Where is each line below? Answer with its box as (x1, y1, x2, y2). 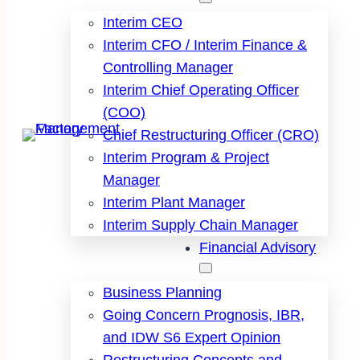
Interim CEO (103, 14, 182, 31)
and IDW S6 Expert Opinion (103, 329, 280, 346)
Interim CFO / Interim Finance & (103, 36, 307, 53)
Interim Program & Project (103, 149, 269, 166)
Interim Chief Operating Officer (103, 81, 299, 98)
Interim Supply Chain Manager (103, 216, 298, 233)
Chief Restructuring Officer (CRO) (103, 126, 319, 143)
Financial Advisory (199, 239, 316, 256)
